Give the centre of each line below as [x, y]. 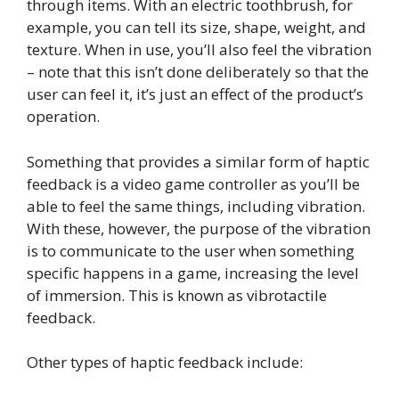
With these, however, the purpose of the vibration [199, 228]
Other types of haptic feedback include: [165, 362]
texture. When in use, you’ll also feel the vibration [199, 50]
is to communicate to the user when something [191, 250]
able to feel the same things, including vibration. [196, 206]
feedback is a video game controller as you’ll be [193, 183]
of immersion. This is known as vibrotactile [177, 295]
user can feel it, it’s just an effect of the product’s [195, 94]
